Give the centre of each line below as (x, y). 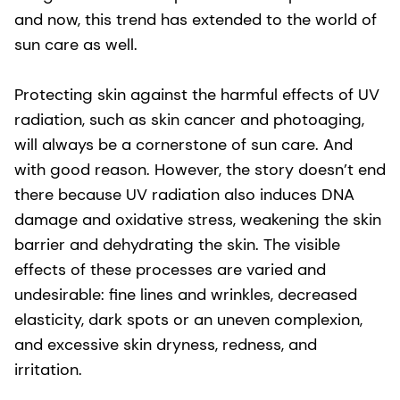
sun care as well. (76, 44)
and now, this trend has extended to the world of (196, 19)
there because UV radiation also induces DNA (184, 194)
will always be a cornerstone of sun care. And (183, 144)
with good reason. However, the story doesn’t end (200, 169)
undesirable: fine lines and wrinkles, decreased (186, 294)
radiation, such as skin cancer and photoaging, (189, 119)
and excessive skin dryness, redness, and (166, 344)
